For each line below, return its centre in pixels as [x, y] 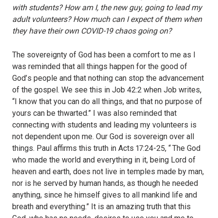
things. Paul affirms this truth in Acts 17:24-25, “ [91, 148]
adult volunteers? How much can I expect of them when [107, 19]
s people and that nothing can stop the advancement [116, 78]
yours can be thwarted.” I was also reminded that [94, 113]
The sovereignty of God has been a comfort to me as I [104, 55]
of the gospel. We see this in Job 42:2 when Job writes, [107, 90]
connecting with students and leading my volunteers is [104, 125]
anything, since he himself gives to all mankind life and [105, 195]
